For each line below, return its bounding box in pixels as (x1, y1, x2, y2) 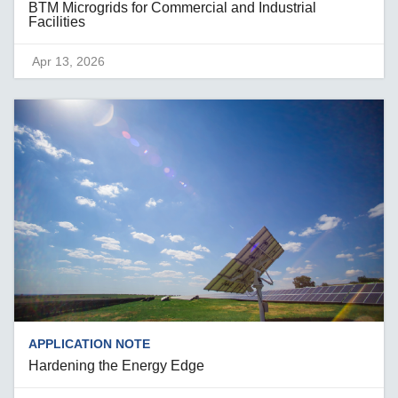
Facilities (28, 14, 86, 30)
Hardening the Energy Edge (28, 357, 205, 373)
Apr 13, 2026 (32, 54, 106, 69)
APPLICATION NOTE (28, 336, 151, 351)
